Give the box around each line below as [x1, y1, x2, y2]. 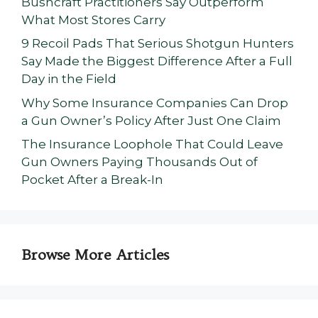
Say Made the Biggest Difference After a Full [21, 54, 292, 69]
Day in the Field [21, 72, 116, 87]
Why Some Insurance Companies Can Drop [21, 95, 288, 110]
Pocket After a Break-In [21, 172, 163, 187]
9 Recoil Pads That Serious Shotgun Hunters [21, 36, 294, 51]
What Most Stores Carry [21, 12, 165, 27]
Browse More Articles [21, 246, 169, 264]
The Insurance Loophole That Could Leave [21, 137, 283, 152]
